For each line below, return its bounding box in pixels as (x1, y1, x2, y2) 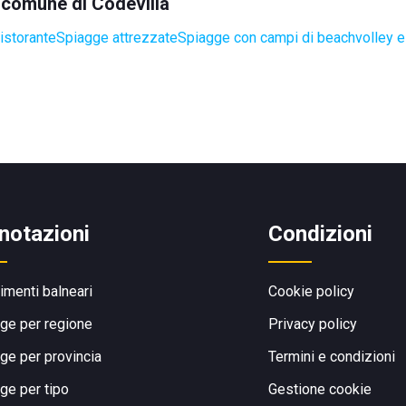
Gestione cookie (268, 381, 372, 398)
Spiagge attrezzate (56, 29, 178, 46)
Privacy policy (268, 315, 357, 333)
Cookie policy (268, 283, 354, 300)
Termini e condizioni (268, 348, 395, 365)
